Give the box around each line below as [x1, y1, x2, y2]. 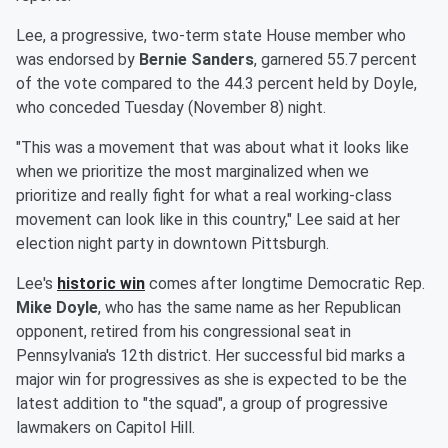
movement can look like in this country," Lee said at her [16, 210, 400, 230]
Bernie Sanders [139, 50, 254, 70]
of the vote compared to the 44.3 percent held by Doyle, [16, 74, 417, 94]
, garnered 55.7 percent [254, 50, 417, 70]
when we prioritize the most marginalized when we [16, 162, 369, 182]
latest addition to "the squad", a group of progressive [16, 394, 388, 414]
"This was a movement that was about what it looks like [16, 138, 409, 158]
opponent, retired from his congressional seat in [16, 322, 351, 342]
